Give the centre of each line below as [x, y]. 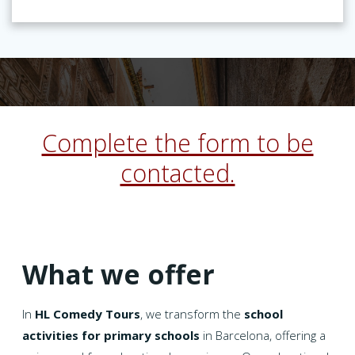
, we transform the [193, 314]
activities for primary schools [111, 336]
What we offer [119, 275]
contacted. [177, 173]
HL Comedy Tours [88, 314]
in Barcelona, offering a [263, 336]
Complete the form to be [177, 143]
